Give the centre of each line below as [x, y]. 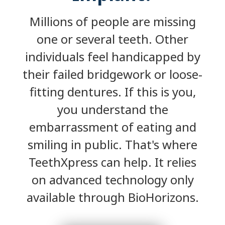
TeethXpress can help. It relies [113, 162]
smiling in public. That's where [113, 144]
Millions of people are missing [113, 21]
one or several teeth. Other [113, 39]
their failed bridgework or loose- [113, 74]
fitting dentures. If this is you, [113, 91]
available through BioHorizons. [113, 197]
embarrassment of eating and [113, 127]
